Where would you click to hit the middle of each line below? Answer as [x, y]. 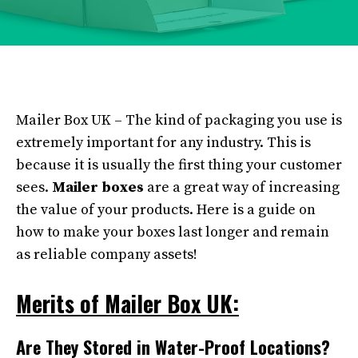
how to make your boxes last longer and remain [173, 232]
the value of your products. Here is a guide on [166, 210]
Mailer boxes [98, 187]
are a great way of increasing [242, 187]
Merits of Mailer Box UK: [127, 303]
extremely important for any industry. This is [163, 143]
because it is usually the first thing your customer [179, 165]
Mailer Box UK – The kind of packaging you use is [179, 120]
